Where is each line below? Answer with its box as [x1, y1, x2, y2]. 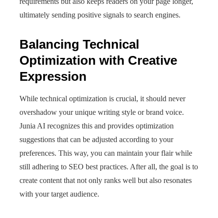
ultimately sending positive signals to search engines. [19, 11, 181, 19]
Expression [19, 69, 87, 84]
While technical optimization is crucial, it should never [19, 94, 185, 103]
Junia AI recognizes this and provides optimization [19, 122, 174, 130]
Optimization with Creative [19, 53, 177, 68]
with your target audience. [19, 190, 99, 198]
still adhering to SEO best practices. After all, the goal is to [19, 163, 198, 171]
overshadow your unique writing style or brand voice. [19, 108, 184, 116]
